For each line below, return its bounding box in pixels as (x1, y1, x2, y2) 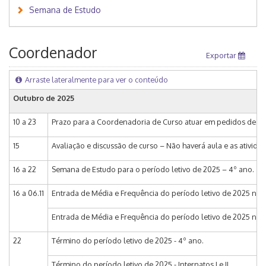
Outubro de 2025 (13, 93, 74, 103)
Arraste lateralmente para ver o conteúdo (25, 75, 169, 85)
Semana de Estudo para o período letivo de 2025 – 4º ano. (52, 164, 254, 175)
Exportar (205, 50, 238, 61)
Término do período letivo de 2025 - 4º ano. (52, 236, 204, 246)
